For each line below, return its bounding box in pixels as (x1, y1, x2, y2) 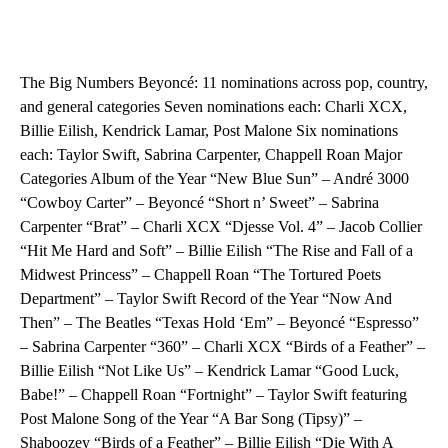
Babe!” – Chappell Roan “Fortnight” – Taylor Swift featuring (20, 386, 407, 404)
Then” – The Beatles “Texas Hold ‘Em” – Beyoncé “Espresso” (20, 314, 419, 332)
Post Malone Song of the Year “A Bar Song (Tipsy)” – (20, 410, 362, 428)
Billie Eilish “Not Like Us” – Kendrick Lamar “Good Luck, (20, 362, 399, 380)
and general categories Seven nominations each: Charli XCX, (20, 98, 407, 116)
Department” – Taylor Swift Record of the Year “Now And (20, 290, 392, 308)
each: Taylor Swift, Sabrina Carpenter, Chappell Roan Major (20, 146, 402, 164)
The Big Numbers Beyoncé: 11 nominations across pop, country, (20, 74, 428, 92)
